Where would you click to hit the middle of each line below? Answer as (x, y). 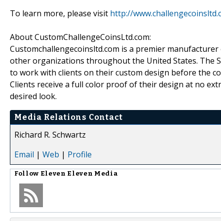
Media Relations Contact (69, 117)
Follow (27, 173)
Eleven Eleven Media (79, 173)
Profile (80, 154)
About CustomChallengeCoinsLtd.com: (80, 37)
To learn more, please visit (60, 13)
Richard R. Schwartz (50, 134)
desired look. (33, 96)
